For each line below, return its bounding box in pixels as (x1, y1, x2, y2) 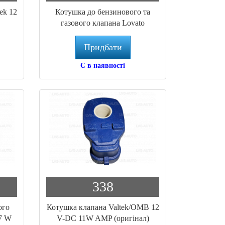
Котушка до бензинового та (55, 7, 151, 16)
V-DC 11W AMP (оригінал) (56, 213, 149, 222)
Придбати (83, 42, 122, 52)
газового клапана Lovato (61, 18, 145, 27)
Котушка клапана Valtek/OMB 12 (46, 202, 159, 211)
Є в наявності (80, 61, 126, 69)
